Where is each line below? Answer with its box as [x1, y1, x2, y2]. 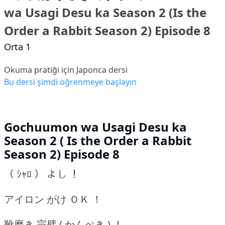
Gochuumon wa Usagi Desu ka [4, 119, 187, 136]
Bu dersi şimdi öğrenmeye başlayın [4, 76, 137, 88]
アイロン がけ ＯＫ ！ [4, 192, 102, 206]
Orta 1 [4, 41, 31, 53]
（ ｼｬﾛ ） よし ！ [4, 167, 79, 181]
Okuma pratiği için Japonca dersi [4, 64, 128, 76]
